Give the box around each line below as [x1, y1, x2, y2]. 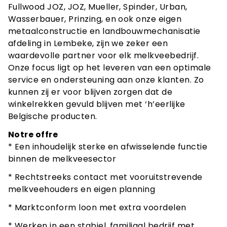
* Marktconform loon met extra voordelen [8, 201, 186, 213]
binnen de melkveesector [8, 153, 117, 165]
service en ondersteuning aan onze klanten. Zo [8, 73, 204, 86]
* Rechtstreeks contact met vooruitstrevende [8, 171, 203, 183]
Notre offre [8, 128, 58, 140]
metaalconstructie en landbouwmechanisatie [8, 25, 201, 37]
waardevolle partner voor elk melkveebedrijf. [8, 49, 199, 61]
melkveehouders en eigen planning [8, 183, 156, 195]
